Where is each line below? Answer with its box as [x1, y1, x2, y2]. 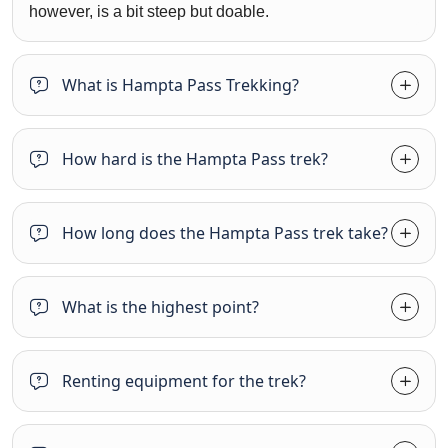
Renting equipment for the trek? [62, 370, 306, 393]
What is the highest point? [62, 296, 259, 319]
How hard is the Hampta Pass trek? [62, 148, 328, 171]
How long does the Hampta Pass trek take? [62, 222, 388, 245]
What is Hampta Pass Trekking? [62, 74, 299, 97]
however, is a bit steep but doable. [29, 3, 269, 21]
